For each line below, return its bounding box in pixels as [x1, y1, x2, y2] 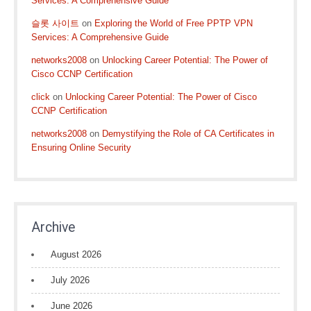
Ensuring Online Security [31, 142, 131, 153]
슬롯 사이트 [31, 18, 79, 28]
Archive [31, 219, 75, 235]
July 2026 [51, 275, 90, 285]
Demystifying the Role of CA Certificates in [102, 128, 274, 139]
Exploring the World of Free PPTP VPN [94, 18, 253, 28]
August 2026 [51, 249, 101, 260]
